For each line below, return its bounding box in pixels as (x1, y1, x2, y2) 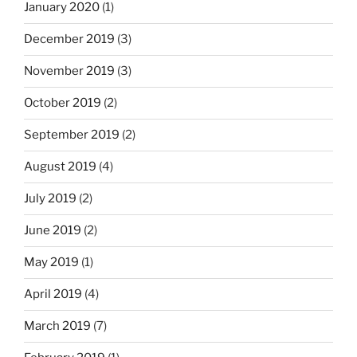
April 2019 (24, 287, 82, 302)
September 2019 (24, 127, 120, 143)
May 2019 (24, 255, 79, 270)
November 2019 (24, 64, 115, 79)
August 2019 (24, 159, 96, 175)
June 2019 (24, 223, 81, 238)
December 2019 (24, 32, 115, 47)
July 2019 (24, 191, 76, 206)
